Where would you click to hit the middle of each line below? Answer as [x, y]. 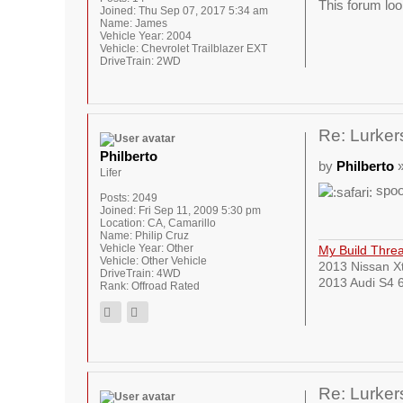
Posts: [115, 198]
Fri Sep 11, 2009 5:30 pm [198, 210]
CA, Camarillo [180, 223]
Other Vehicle [173, 261]
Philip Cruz [161, 236]
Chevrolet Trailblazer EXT [203, 49]
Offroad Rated [164, 286]
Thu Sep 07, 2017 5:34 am [202, 11]
